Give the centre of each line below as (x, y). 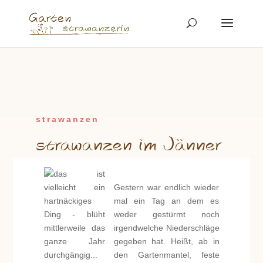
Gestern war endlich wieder (166, 187)
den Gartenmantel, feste (166, 255)
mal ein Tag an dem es (166, 201)
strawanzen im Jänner (128, 145)
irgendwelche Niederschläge (166, 228)
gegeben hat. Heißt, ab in (166, 241)
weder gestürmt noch (166, 214)
